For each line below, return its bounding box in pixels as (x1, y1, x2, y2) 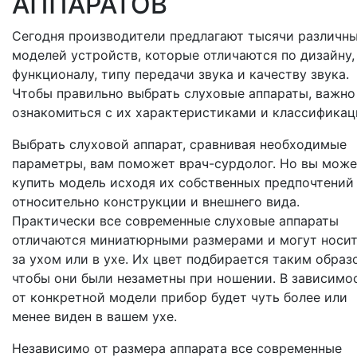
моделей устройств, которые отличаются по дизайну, (12, 47, 355, 64)
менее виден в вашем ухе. (12, 308, 177, 325)
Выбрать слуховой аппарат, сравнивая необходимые (12, 136, 347, 153)
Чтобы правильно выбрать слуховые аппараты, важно (12, 85, 355, 102)
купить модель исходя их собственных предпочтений (12, 175, 354, 191)
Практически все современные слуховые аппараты (12, 213, 339, 229)
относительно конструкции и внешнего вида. (12, 194, 300, 210)
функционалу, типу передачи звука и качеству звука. (12, 66, 349, 83)
